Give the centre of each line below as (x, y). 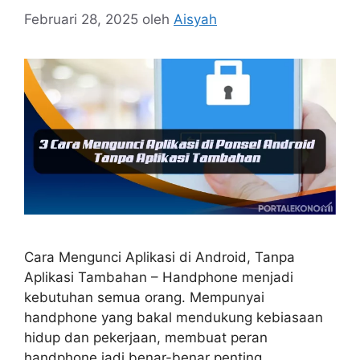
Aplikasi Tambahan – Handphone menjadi (159, 277)
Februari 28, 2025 (81, 19)
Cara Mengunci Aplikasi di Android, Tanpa (160, 257)
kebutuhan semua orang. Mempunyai (144, 297)
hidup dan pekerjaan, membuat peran (146, 337)
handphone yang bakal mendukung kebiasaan (174, 317)
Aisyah (195, 19)
